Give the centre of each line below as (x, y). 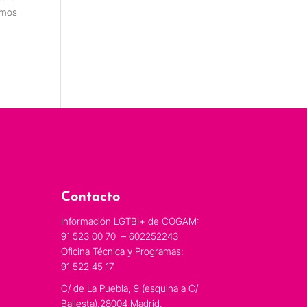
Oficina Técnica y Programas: (122, 251)
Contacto (91, 197)
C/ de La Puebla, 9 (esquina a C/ (130, 288)
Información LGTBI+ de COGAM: (130, 221)
